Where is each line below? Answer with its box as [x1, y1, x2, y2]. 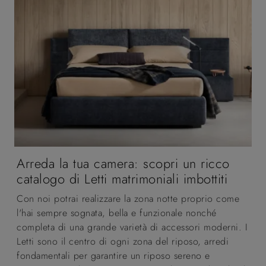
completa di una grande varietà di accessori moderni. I [17, 220, 248, 234]
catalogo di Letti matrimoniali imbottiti [17, 169, 227, 188]
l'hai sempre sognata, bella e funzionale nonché [17, 205, 217, 220]
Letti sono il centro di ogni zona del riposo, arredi [17, 234, 229, 248]
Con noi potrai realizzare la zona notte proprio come [17, 191, 239, 205]
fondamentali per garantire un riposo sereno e [17, 248, 210, 262]
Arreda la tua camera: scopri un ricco [17, 154, 230, 173]
